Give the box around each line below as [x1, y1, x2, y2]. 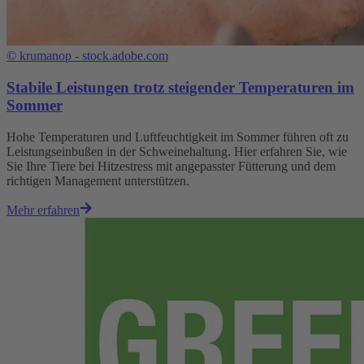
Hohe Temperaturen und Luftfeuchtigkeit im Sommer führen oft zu [6, 129, 349, 144]
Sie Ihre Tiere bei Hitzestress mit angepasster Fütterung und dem [6, 158, 336, 173]
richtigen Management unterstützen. [6, 173, 189, 188]
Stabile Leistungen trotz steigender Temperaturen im [6, 79, 354, 97]
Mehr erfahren [6, 202, 80, 217]
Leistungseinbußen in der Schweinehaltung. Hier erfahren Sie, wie [6, 144, 347, 158]
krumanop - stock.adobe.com [19, 49, 168, 63]
